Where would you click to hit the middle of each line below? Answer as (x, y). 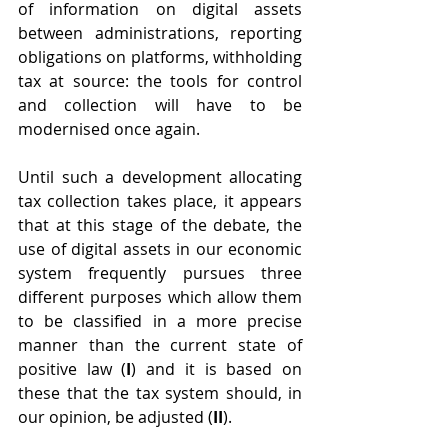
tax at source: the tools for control (160, 81)
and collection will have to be (160, 105)
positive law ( (72, 369)
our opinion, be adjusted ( (115, 417)
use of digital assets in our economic (160, 249)
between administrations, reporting (160, 33)
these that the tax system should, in (160, 393)
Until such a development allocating (160, 177)
